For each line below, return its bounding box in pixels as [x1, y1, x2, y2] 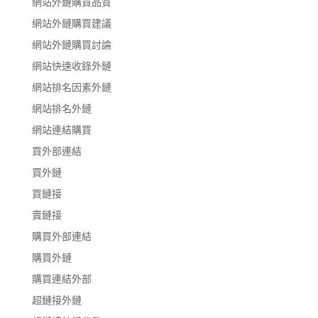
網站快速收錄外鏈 [31, 58, 111, 72]
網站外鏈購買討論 [31, 37, 111, 51]
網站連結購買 [31, 122, 92, 136]
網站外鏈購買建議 [31, 16, 111, 30]
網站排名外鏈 [31, 101, 92, 115]
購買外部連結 [31, 229, 92, 243]
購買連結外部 [31, 271, 92, 285]
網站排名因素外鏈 [31, 79, 111, 94]
